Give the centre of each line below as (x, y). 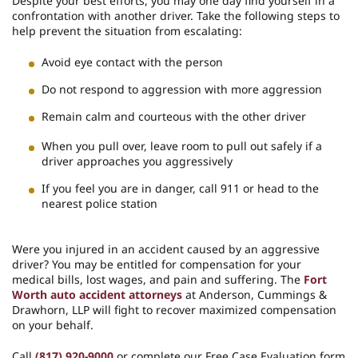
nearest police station (99, 203)
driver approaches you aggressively (137, 161)
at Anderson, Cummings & (255, 294)
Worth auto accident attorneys (97, 294)
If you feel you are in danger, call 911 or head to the (180, 188)
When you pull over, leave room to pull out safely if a (182, 145)
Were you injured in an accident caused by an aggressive (166, 249)
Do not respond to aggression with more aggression (182, 89)
